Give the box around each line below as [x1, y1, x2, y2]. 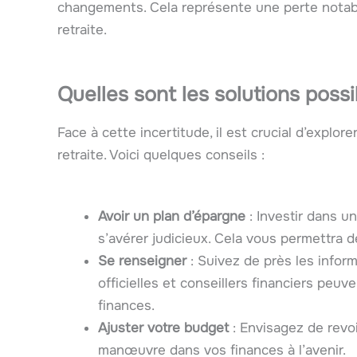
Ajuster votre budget [98, 320, 229, 337]
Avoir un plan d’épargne [98, 208, 245, 226]
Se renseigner [98, 253, 186, 270]
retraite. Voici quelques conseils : [57, 147, 265, 164]
